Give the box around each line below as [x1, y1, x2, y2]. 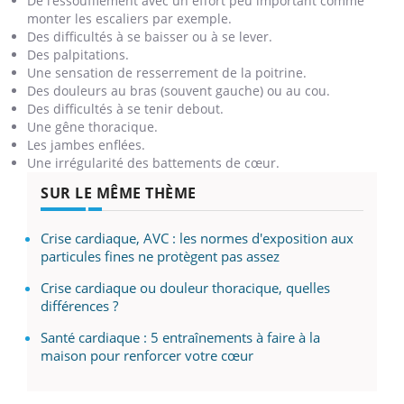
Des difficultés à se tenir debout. [27, 99, 224, 117]
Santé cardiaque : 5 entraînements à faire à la [41, 327, 320, 346]
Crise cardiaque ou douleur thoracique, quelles [41, 278, 330, 297]
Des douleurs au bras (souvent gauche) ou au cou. [27, 81, 334, 99]
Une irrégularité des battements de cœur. [27, 153, 280, 171]
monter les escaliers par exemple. [27, 9, 235, 27]
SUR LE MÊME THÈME [41, 182, 197, 203]
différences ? [41, 296, 118, 315]
